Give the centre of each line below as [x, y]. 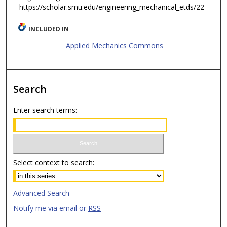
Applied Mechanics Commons [115, 46]
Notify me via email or [51, 208]
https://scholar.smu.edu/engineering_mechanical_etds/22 [111, 7]
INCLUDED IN [49, 29]
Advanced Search [42, 193]
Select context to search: [54, 162]
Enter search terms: [45, 110]
